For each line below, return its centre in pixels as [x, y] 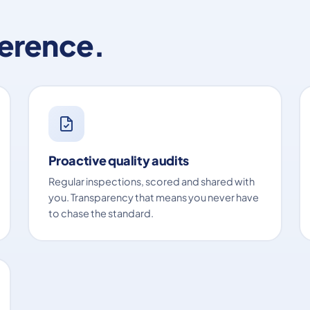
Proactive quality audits [118, 160]
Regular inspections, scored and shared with [151, 181]
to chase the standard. [101, 213]
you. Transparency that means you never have [153, 197]
